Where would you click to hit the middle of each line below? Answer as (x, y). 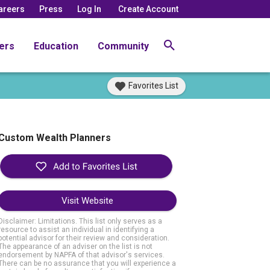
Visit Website (87, 201)
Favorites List (153, 86)
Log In (89, 9)
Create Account (148, 9)
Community (123, 46)
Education (56, 46)
